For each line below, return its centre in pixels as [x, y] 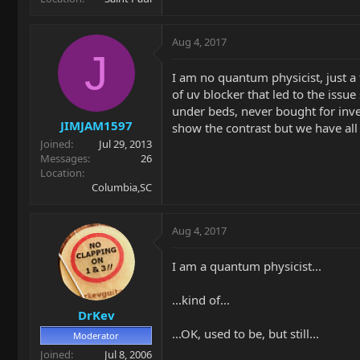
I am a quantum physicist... [247, 266]
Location [61, 173]
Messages [64, 158]
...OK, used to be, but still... [245, 333]
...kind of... [201, 300]
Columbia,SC [122, 187]
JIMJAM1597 [96, 125]
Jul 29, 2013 [125, 144]
